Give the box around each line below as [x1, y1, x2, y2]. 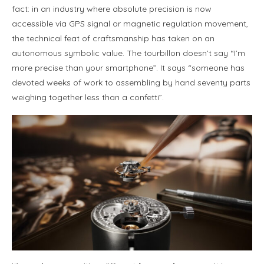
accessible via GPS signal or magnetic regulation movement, [12, 18, 248, 29]
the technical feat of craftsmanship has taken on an [12, 33, 214, 44]
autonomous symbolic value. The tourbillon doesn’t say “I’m [12, 48, 245, 59]
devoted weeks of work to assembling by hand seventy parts [12, 77, 250, 88]
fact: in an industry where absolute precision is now [12, 4, 212, 15]
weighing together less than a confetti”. [12, 92, 164, 103]
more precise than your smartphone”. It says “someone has [12, 62, 245, 74]
